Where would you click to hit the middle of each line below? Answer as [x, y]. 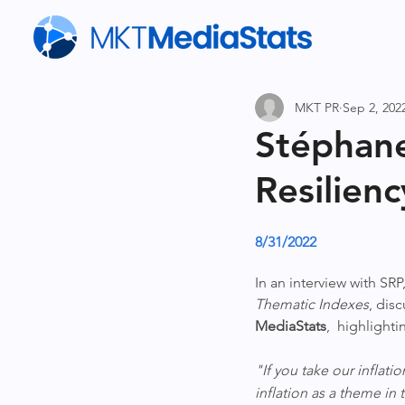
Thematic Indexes [312, 304]
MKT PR [317, 107]
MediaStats [291, 326]
